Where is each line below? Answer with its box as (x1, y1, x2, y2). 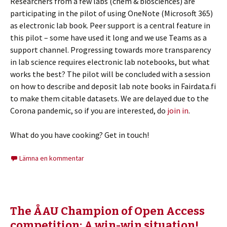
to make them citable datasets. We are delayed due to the (10, 93, 209, 104)
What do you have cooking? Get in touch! (10, 130, 149, 140)
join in (167, 105, 188, 116)
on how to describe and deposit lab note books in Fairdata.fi (10, 81, 216, 92)
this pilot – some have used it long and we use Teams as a (10, 32, 207, 43)
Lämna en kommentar (19, 154, 84, 163)
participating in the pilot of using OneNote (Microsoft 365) (10, 8, 213, 19)
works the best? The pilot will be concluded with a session (10, 69, 210, 80)
